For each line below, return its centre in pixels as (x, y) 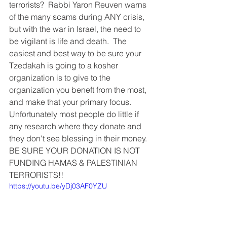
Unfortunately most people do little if (75, 114)
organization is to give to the (61, 78)
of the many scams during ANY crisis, (78, 17)
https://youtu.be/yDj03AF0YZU (58, 186)
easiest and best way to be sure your (76, 53)
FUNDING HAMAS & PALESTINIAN (74, 163)
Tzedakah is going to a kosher (65, 65)
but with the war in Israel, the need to (76, 29)
